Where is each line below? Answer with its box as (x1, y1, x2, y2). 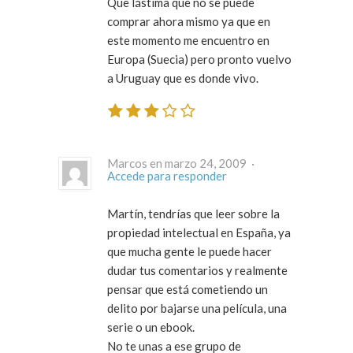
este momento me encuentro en (107, 33, 269, 48)
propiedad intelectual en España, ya (107, 225, 291, 240)
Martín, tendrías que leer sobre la (107, 206, 280, 221)
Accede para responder (107, 168, 227, 183)
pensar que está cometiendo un (107, 281, 268, 296)
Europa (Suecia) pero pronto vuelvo (107, 52, 292, 67)
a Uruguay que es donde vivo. (107, 71, 258, 86)
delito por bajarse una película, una (107, 300, 287, 315)
